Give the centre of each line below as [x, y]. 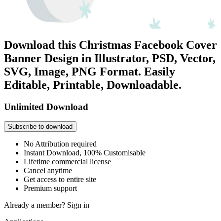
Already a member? [36, 205]
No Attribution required [60, 144]
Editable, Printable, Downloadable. [93, 85]
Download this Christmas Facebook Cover [110, 45]
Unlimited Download [46, 107]
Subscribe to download [40, 127]
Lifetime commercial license [67, 162]
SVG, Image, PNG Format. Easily [90, 71]
